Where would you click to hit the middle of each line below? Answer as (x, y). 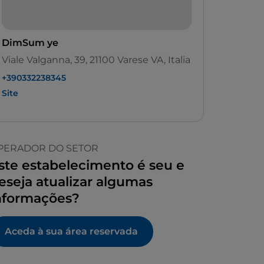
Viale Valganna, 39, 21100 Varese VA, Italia (96, 60)
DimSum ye (30, 43)
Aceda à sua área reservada (71, 232)
